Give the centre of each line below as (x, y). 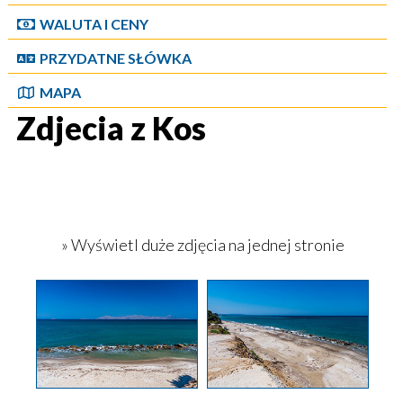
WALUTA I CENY (94, 24)
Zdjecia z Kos (111, 128)
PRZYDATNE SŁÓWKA (115, 58)
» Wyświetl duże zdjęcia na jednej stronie (201, 245)
